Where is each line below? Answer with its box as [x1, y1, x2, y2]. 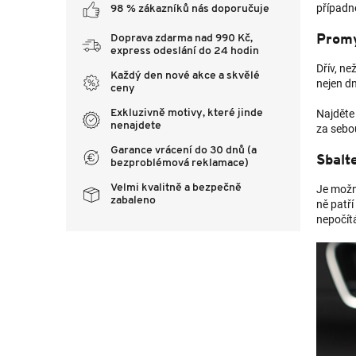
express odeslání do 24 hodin [110, 45, 259, 57]
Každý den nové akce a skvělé [110, 70, 260, 82]
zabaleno [110, 195, 156, 207]
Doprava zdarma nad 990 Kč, [110, 33, 253, 44]
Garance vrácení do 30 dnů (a [110, 145, 257, 157]
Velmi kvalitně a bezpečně [110, 182, 242, 194]
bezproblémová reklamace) [110, 157, 249, 169]
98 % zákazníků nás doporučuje [110, 2, 269, 15]
